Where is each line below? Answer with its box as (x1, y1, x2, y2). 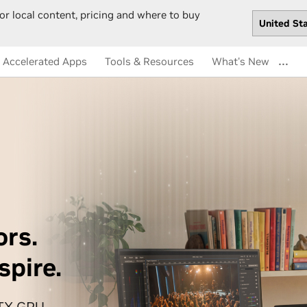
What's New (212, 55, 269, 68)
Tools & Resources (105, 55, 194, 68)
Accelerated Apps (3, 55, 87, 68)
